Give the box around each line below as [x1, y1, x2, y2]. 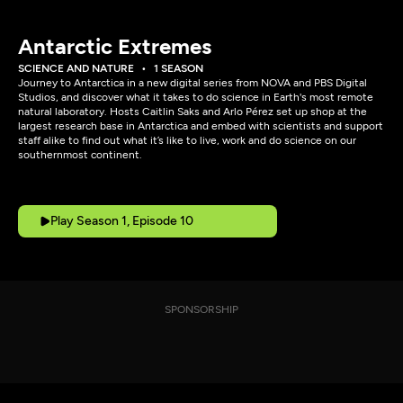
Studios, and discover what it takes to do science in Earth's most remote [18, 91, 373, 103]
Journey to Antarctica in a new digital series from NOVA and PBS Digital [18, 76, 367, 89]
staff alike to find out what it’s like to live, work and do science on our [18, 134, 356, 147]
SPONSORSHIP [165, 303, 238, 316]
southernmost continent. [18, 148, 142, 161]
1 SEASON [154, 62, 203, 75]
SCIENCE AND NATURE [18, 62, 134, 75]
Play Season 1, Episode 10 [50, 213, 193, 228]
